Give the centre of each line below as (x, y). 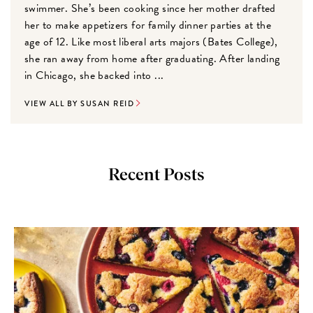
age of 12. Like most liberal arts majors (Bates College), (151, 42)
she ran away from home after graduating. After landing (152, 59)
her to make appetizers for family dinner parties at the (148, 26)
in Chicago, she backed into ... (94, 76)
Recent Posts (156, 176)
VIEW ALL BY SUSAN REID (80, 104)
